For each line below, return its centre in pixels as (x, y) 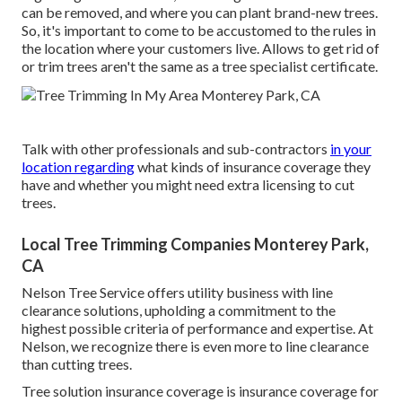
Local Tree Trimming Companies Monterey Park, (195, 245)
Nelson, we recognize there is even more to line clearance (195, 346)
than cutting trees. (77, 364)
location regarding (78, 167)
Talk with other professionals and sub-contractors (176, 149)
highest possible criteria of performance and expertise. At (197, 328)
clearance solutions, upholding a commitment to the (179, 310)
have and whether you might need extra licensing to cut (188, 185)
